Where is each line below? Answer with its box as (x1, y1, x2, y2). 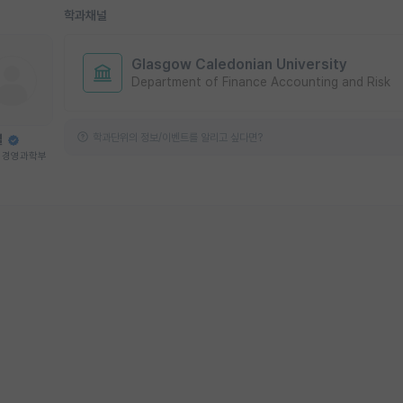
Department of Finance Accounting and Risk (131, 75, 390, 90)
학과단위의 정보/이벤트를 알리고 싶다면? (93, 131, 263, 145)
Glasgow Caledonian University (131, 56, 347, 74)
